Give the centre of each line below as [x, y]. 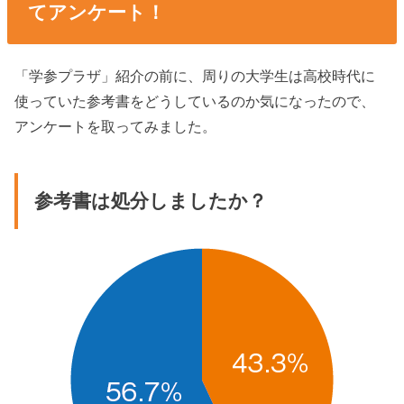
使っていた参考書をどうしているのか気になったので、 [195, 101]
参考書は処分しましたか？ [150, 202]
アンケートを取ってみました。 [116, 126]
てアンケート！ [96, 13]
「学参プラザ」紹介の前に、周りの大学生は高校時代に [195, 75]
